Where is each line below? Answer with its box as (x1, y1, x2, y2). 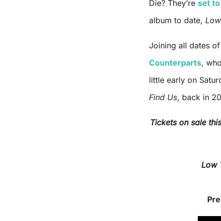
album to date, (149, 15, 205, 26)
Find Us (149, 92, 177, 103)
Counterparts (149, 58, 201, 68)
